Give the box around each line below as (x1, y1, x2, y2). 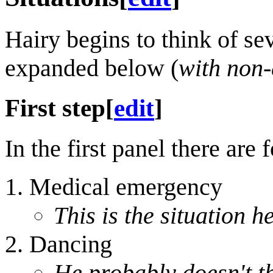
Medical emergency (29, 172, 222, 200)
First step (5, 94, 105, 122)
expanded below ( (5, 54, 179, 82)
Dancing (29, 230, 112, 258)
